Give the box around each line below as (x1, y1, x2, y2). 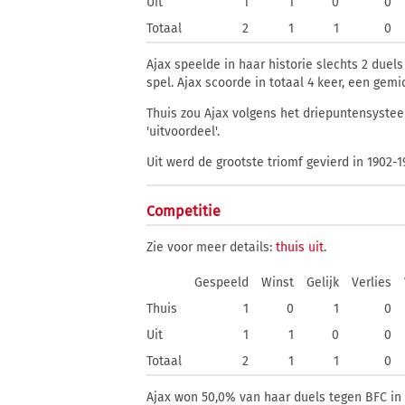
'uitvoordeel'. (146, 124, 220, 139)
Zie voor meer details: (146, 240, 276, 255)
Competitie (146, 202, 221, 220)
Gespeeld (194, 275, 249, 290)
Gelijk (306, 275, 339, 290)
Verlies (352, 275, 391, 290)
